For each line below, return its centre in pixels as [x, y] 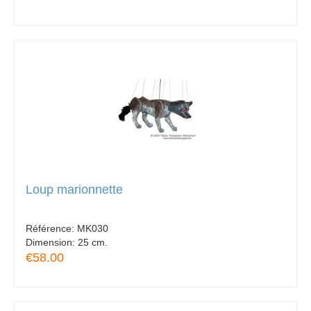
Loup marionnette [74, 189]
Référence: [51, 228]
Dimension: [52, 242]
